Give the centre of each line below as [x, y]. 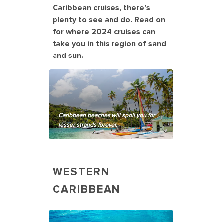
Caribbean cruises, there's [101, 8]
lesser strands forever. [88, 125]
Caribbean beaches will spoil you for [107, 116]
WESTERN [81, 172]
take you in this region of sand [109, 43]
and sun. [68, 55]
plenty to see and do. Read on [109, 20]
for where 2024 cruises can [104, 31]
